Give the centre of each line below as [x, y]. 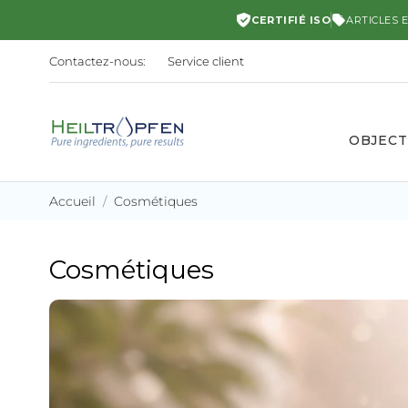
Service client [205, 61]
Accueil [72, 201]
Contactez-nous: [97, 61]
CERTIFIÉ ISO [291, 20]
